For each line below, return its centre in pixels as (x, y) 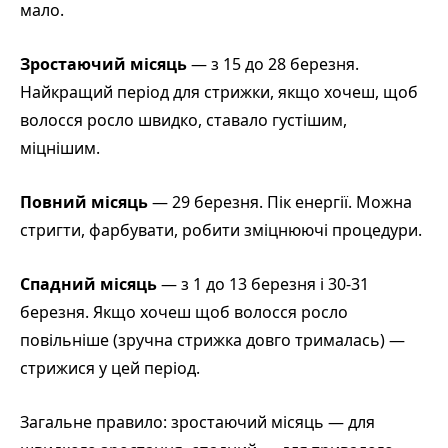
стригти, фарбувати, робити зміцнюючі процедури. (221, 229)
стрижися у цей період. (110, 367)
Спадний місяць (88, 283)
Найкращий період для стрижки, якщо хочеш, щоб (219, 91)
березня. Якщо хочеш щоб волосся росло (184, 311)
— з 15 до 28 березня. (273, 63)
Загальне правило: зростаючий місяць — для (197, 421)
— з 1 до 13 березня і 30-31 (263, 283)
